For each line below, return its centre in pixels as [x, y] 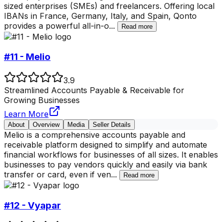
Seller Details [112, 125]
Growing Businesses [42, 100]
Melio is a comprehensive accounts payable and [95, 135]
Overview [46, 125]
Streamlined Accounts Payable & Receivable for [94, 90]
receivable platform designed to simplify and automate [106, 145]
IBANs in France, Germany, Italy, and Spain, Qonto [100, 16]
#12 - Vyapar [32, 206]
